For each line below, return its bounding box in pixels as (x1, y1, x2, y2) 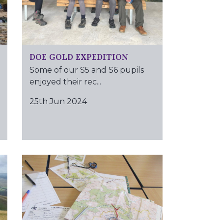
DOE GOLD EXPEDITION (29, 45, 128, 68)
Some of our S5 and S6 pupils (29, 65, 144, 75)
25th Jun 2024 (29, 97, 87, 107)
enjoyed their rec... (29, 77, 101, 87)
